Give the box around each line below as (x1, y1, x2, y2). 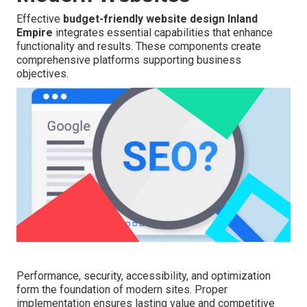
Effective (16, 12, 63, 26)
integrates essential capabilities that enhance (53, 26, 273, 40)
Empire (16, 26, 53, 40)
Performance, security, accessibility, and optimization (16, 269, 271, 283)
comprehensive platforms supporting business (16, 53, 241, 67)
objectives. (16, 67, 69, 81)
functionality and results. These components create (16, 40, 261, 53)
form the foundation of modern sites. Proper (16, 283, 228, 297)
